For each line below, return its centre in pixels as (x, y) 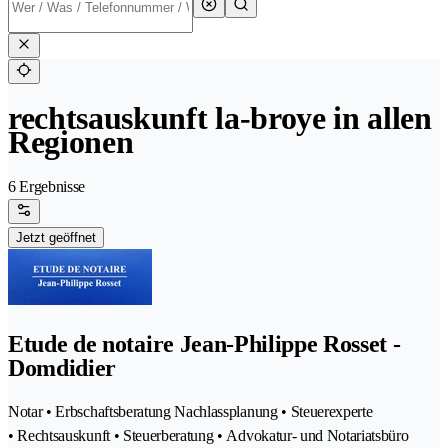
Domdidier (62, 368)
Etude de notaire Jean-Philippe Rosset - (204, 344)
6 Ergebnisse (47, 187)
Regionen (71, 142)
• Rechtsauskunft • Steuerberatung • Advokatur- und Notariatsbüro (208, 436)
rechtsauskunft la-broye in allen (220, 118)
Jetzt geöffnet (56, 238)
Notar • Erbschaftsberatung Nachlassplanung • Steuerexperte (190, 412)
